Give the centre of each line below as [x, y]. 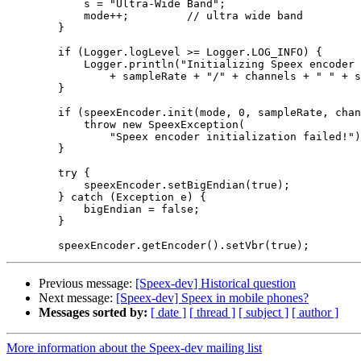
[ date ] [168, 313]
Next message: [77, 298]
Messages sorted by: [93, 313]
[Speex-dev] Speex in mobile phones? [212, 298]
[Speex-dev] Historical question [216, 284]
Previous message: [87, 284]
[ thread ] [212, 313]
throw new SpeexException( [126, 125]
